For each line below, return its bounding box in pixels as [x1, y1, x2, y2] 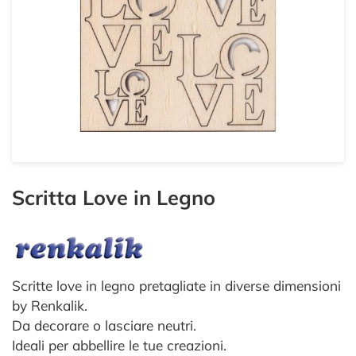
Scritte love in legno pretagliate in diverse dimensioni [12, 277, 341, 295]
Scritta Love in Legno [12, 185, 215, 210]
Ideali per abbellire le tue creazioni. [12, 337, 226, 354]
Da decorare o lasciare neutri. [12, 317, 196, 335]
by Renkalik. [12, 297, 87, 315]
